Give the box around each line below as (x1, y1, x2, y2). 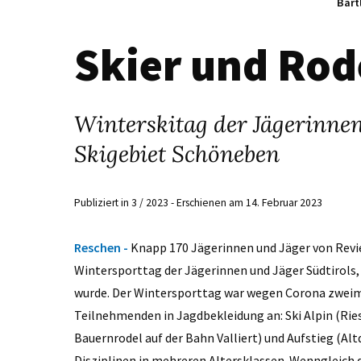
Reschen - (74, 239, 131, 256)
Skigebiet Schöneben (74, 139, 280, 168)
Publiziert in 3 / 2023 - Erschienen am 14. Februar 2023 (74, 196, 322, 210)
